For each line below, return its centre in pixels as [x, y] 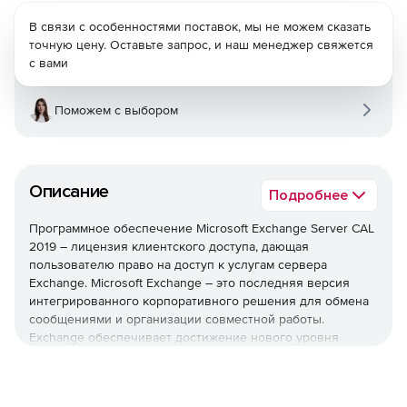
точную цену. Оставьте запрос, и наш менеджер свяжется [201, 45]
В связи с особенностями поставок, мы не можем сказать [200, 26]
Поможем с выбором [116, 110]
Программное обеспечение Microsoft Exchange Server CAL [202, 228]
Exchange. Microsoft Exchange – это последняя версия [189, 283]
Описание [69, 192]
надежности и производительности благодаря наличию [195, 355]
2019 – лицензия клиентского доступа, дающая [169, 246]
